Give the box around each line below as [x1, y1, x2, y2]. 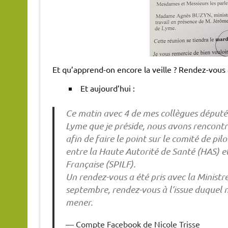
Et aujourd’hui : [80, 83, 135, 94]
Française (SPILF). [66, 158, 136, 170]
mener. [66, 196, 93, 208]
